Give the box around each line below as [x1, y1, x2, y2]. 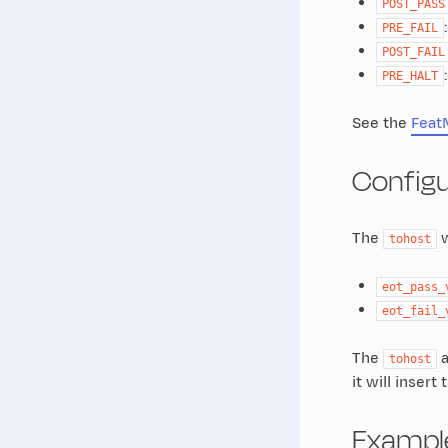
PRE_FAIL [381, 20, 438, 35]
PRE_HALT [381, 68, 438, 83]
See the [351, 112, 411, 134]
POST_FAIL [381, 44, 445, 59]
